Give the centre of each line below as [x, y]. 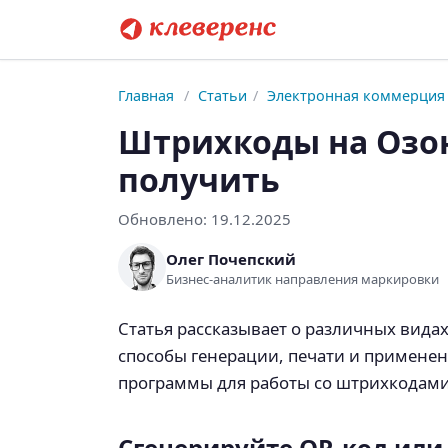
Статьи [223, 95]
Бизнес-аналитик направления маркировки [302, 278]
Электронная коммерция [356, 95]
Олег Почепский [231, 258]
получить [199, 179]
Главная [146, 95]
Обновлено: [164, 219]
